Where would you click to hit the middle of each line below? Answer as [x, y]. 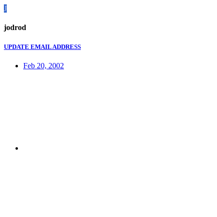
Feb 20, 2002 [44, 65]
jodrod [15, 28]
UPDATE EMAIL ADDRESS [42, 46]
